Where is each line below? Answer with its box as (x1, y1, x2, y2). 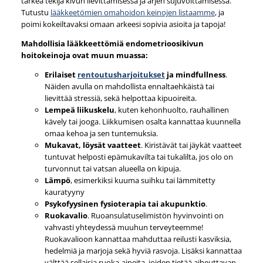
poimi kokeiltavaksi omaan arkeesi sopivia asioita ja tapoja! (21, 18, 225, 29)
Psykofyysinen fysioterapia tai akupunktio (44, 198, 205, 209)
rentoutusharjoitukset (77, 69, 165, 80)
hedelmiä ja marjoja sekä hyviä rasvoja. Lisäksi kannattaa (44, 245, 242, 256)
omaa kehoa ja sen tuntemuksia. (44, 127, 158, 139)
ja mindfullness (164, 69, 225, 80)
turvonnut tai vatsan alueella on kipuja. (44, 163, 183, 174)
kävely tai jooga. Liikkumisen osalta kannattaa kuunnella (44, 116, 241, 127)
